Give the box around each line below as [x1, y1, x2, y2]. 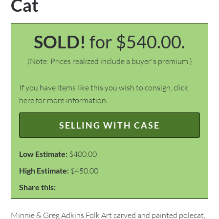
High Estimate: [19, 166, 69, 175]
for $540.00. [89, 31, 185, 52]
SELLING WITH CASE [59, 120, 160, 131]
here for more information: [19, 95, 109, 105]
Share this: [19, 182, 56, 192]
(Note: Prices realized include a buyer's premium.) [27, 56, 192, 66]
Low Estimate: [19, 149, 68, 158]
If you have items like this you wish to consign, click [19, 83, 189, 92]
